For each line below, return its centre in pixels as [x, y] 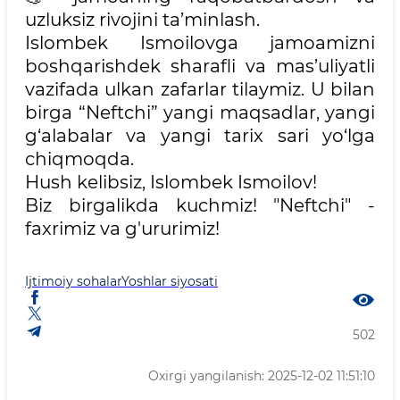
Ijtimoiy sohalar [73, 281]
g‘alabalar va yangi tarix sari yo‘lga [200, 136]
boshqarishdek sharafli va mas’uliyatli [200, 66]
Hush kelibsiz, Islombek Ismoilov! [171, 182]
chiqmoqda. [79, 159]
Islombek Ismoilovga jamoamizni [200, 43]
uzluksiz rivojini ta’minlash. [142, 20]
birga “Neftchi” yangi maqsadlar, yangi [200, 112]
